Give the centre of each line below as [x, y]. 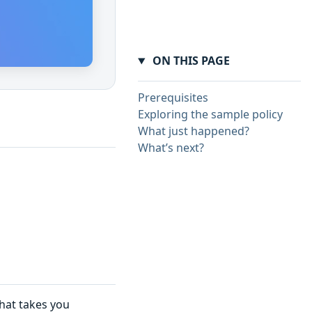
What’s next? [171, 148]
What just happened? [194, 131]
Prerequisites [173, 98]
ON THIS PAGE [189, 61]
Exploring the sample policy [210, 115]
